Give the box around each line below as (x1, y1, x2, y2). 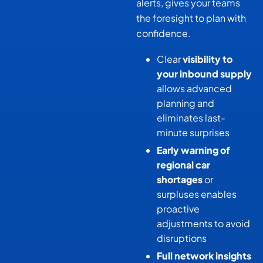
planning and (156, 97, 214, 110)
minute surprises (156, 126, 230, 139)
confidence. (136, 27, 191, 40)
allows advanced (156, 82, 232, 95)
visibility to (182, 53, 232, 66)
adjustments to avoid (156, 217, 250, 230)
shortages (156, 173, 203, 186)
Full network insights (156, 249, 251, 262)
